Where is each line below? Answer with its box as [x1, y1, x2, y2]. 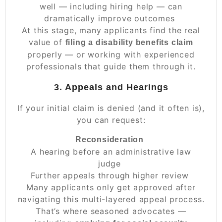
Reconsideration [75, 135, 144, 144]
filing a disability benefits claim [65, 38, 193, 47]
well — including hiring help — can [39, 1, 183, 11]
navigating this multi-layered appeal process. [17, 194, 205, 204]
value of [29, 37, 65, 47]
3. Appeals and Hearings [54, 82, 168, 92]
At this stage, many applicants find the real [22, 25, 200, 35]
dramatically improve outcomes [44, 13, 175, 23]
